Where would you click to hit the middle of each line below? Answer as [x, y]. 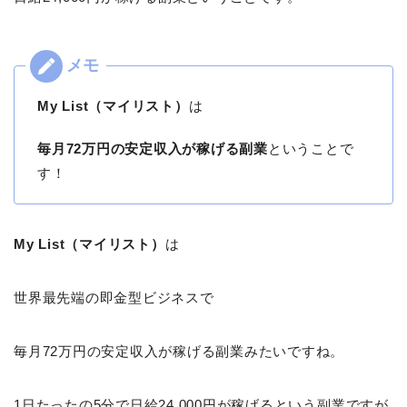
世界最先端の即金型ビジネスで [114, 298]
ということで [311, 149]
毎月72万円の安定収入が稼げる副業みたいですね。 [179, 352]
